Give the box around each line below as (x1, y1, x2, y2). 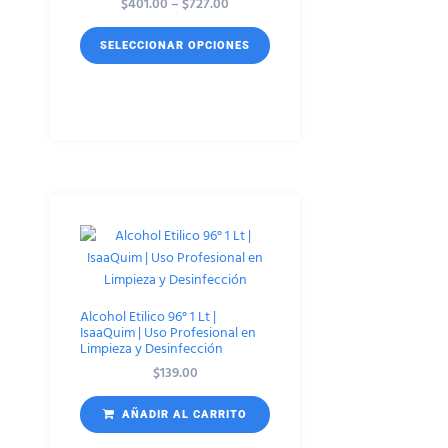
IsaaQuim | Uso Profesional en (80, 320, 256, 344)
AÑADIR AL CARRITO (122, 407, 247, 421)
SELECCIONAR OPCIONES (100, 38, 250, 52)
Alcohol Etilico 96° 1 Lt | (80, 304, 216, 328)
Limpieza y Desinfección (80, 336, 223, 360)
